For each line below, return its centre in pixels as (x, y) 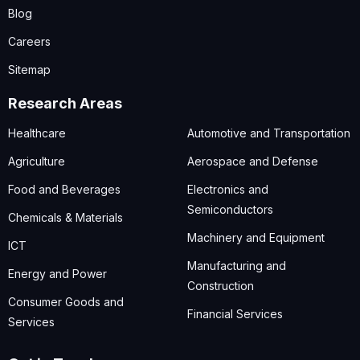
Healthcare (37, 133)
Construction (220, 285)
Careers (29, 41)
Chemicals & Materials (65, 217)
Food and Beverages (64, 189)
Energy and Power (57, 273)
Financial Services (235, 313)
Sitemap (29, 69)
